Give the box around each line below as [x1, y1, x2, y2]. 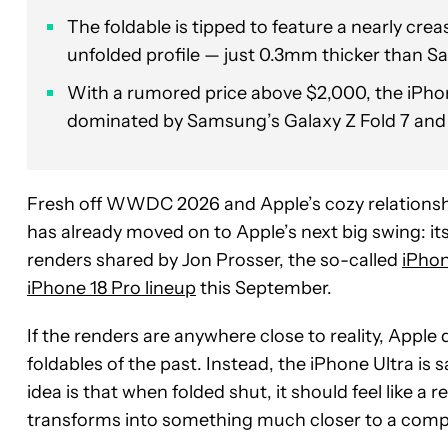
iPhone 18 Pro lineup [27, 276, 196, 299]
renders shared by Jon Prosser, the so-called [27, 248, 402, 271]
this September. [196, 276, 332, 299]
